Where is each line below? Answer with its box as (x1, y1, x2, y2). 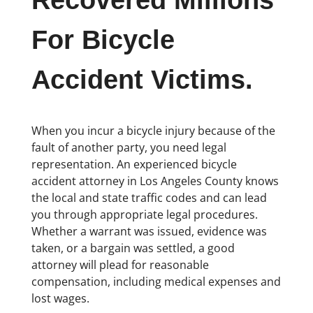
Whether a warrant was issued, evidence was (31, 223, 267, 239)
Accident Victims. (31, 65, 253, 95)
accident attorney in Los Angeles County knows (31, 173, 279, 189)
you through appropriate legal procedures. (31, 206, 258, 222)
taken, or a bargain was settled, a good (31, 240, 235, 256)
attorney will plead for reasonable (31, 256, 209, 272)
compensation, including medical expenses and (31, 273, 281, 289)
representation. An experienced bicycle (31, 156, 237, 172)
